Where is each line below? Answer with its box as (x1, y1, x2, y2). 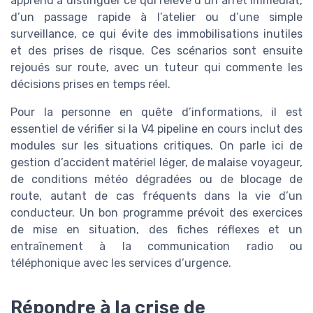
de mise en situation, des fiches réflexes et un (10, 223, 303, 237)
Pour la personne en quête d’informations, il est (10, 105, 303, 119)
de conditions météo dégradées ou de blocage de (10, 173, 303, 187)
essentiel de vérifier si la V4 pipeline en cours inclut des (10, 122, 303, 136)
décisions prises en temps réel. (10, 78, 170, 92)
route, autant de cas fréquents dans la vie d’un (10, 189, 303, 203)
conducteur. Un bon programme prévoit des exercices (10, 206, 303, 220)
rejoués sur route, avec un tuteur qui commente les (10, 61, 303, 75)
